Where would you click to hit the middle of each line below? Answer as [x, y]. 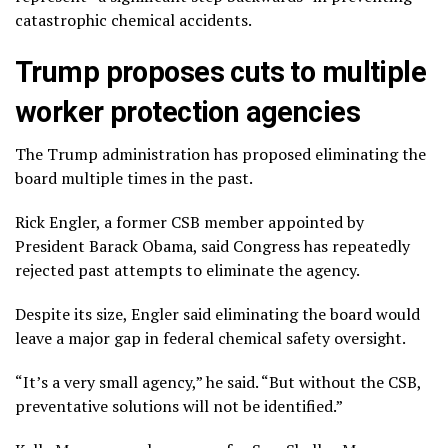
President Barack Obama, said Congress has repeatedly [212, 245]
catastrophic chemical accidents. [133, 19]
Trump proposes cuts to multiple [221, 71]
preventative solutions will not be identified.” [179, 405]
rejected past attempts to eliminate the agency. [187, 269]
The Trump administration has [128, 153]
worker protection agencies [188, 111]
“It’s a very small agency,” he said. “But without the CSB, [218, 381]
